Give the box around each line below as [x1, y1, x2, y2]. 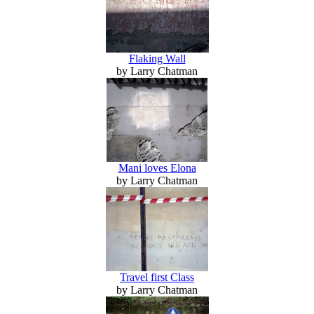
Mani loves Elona [118, 161, 196, 174]
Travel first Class [120, 271, 194, 283]
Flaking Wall [128, 52, 186, 64]
